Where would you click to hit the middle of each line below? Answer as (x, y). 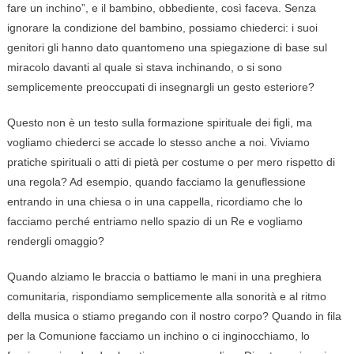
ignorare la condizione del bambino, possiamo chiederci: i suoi (162, 28)
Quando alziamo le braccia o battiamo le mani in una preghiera (164, 277)
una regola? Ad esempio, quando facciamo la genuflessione (156, 182)
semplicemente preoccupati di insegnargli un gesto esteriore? (160, 87)
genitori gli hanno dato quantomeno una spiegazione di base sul (167, 48)
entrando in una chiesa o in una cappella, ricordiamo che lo (154, 202)
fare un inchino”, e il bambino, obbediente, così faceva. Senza (161, 8)
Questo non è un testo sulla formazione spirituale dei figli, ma (159, 123)
